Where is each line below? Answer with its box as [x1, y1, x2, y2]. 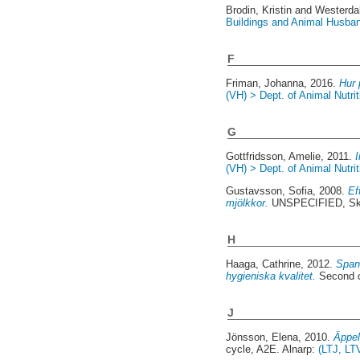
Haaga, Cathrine [226, 257, 301, 270]
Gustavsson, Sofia [226, 184, 313, 197]
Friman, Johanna [226, 76, 305, 89]
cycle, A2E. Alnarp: [226, 342, 319, 355]
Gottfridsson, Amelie [226, 149, 321, 162]
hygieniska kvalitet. [226, 269, 317, 282]
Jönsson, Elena [226, 330, 299, 343]
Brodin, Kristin [226, 3, 292, 16]
